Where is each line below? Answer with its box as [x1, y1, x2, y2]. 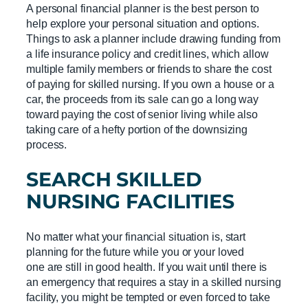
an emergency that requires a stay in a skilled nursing [26, 275, 281, 288]
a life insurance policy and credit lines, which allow [26, 47, 269, 60]
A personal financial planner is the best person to [26, 2, 259, 15]
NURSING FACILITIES [26, 189, 235, 214]
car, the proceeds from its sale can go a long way [26, 93, 259, 106]
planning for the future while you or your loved [26, 245, 245, 258]
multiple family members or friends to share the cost [26, 63, 272, 76]
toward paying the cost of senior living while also [26, 108, 258, 121]
